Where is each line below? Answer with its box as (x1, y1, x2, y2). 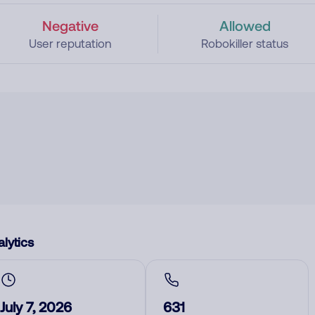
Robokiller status (201, 37, 289, 51)
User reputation (28, 37, 112, 51)
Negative (41, 17, 98, 34)
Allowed (219, 17, 271, 34)
